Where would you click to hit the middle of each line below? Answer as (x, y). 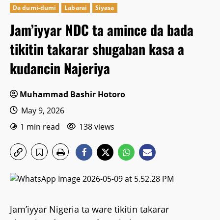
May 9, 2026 (42, 110)
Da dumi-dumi (35, 8)
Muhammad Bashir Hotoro (72, 94)
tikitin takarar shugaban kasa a (97, 49)
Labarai (76, 8)
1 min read (40, 127)
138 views (97, 127)
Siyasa (105, 8)
